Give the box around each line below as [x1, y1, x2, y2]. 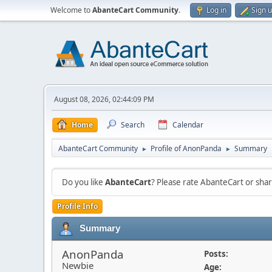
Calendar [172, 120, 203, 130]
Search [121, 120, 144, 130]
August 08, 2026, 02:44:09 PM [54, 94, 154, 104]
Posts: [203, 248, 228, 259]
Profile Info [57, 201, 98, 211]
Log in [206, 5, 226, 15]
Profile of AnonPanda [151, 143, 222, 154]
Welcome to [50, 5, 92, 15]
